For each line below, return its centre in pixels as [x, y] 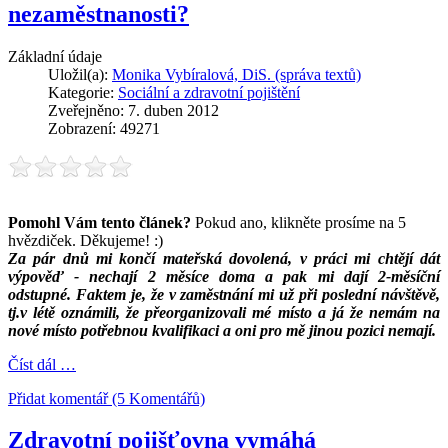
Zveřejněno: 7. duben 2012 [133, 110]
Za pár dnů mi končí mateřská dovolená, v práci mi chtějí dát [224, 258]
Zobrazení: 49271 [104, 128]
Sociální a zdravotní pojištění [209, 92]
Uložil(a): [80, 74]
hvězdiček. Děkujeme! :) [85, 240]
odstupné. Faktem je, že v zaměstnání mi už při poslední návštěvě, [224, 294]
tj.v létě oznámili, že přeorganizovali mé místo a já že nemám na [224, 312]
